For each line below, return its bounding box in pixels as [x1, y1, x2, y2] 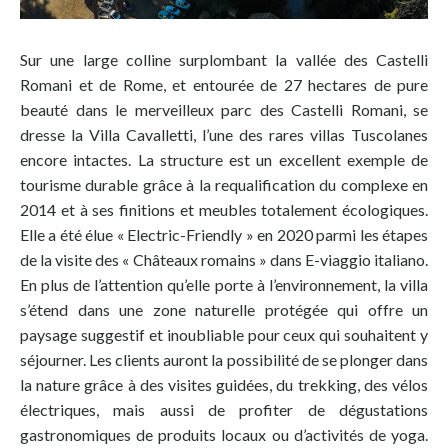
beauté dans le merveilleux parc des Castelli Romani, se [20, 100, 428, 120]
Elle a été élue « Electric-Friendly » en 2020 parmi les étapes [20, 225, 428, 245]
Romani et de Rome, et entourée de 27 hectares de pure [20, 75, 428, 95]
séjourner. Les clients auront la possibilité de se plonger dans [20, 350, 428, 370]
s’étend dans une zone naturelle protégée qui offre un [20, 300, 428, 320]
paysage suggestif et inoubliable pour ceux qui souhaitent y [20, 325, 428, 345]
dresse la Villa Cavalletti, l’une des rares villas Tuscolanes [20, 125, 428, 145]
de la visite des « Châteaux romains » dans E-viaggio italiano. [20, 250, 428, 270]
